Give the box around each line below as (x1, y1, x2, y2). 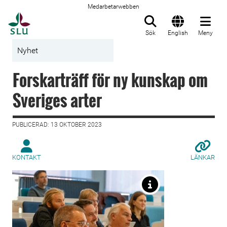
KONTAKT (12, 154, 41, 161)
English (168, 29, 188, 36)
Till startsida (30, 13, 81, 23)
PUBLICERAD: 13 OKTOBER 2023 (12, 121, 102, 128)
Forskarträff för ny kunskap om (13, 68, 208, 92)
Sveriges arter (13, 88, 102, 112)
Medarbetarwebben (88, 3, 139, 10)
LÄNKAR (191, 154, 215, 161)
